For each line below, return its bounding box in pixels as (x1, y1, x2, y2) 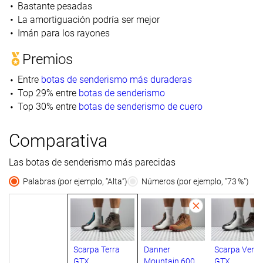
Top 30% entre (17, 100, 76, 112)
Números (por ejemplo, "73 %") (141, 176, 249, 186)
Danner (144, 245, 170, 255)
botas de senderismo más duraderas (41, 73, 192, 85)
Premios (22, 50, 73, 68)
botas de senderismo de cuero (78, 100, 203, 112)
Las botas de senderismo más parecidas (9, 156, 176, 168)
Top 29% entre (17, 87, 76, 99)
